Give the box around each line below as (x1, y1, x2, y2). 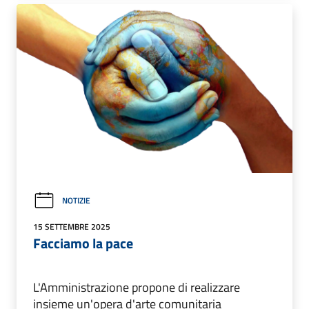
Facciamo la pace (33, 232, 133, 254)
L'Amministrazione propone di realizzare (33, 277, 240, 297)
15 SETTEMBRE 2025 (33, 219, 110, 233)
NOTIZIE (62, 194, 90, 208)
